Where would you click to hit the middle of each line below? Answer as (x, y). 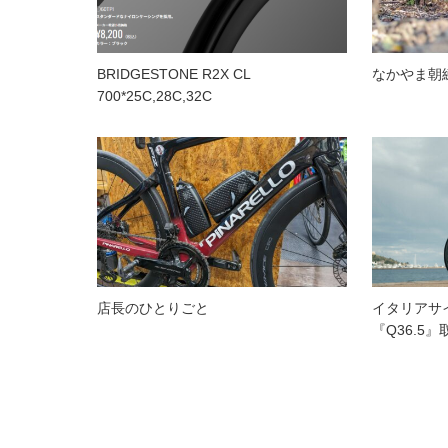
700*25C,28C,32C (154, 96)
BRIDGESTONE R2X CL (173, 74)
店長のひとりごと (153, 308)
